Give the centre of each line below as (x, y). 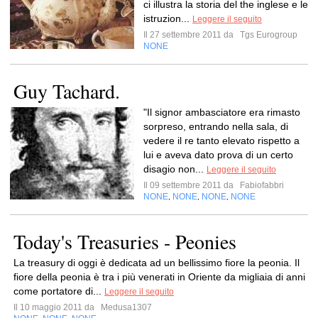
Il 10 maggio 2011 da (56, 307)
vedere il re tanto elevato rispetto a (221, 141)
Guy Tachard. (67, 91)
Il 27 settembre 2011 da (191, 35)
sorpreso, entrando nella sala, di (216, 126)
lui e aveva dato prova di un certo (218, 155)
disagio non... (175, 169)
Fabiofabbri (261, 185)
